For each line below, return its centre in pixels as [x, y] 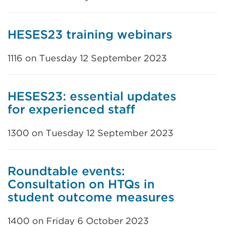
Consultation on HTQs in [81, 184]
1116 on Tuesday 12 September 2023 [87, 58]
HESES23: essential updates [92, 96]
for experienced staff [71, 109]
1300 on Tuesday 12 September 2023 [90, 133]
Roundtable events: [66, 171]
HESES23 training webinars [90, 34]
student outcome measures [91, 197]
